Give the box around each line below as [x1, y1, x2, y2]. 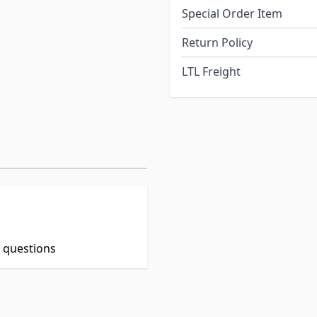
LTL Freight [182, 64, 241, 80]
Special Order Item [182, 6, 282, 22]
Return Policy [182, 35, 253, 51]
